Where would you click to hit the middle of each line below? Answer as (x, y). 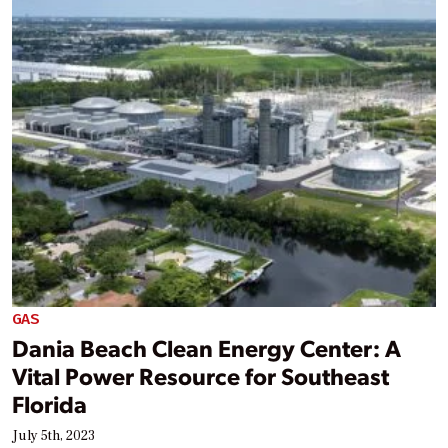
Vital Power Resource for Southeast (200, 376)
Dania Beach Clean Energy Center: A (206, 348)
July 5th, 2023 (53, 436)
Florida (49, 404)
